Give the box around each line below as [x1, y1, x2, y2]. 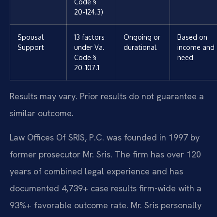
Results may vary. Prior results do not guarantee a [10, 91, 204, 102]
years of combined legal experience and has [10, 165, 183, 177]
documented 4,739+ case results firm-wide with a [10, 182, 201, 194]
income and [177, 43, 215, 52]
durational [124, 43, 156, 52]
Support [17, 43, 44, 52]
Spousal [17, 32, 44, 42]
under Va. [74, 43, 105, 52]
